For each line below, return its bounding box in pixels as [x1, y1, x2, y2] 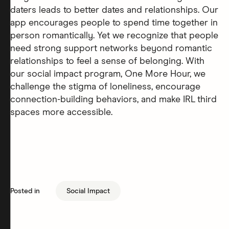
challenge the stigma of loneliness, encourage [10, 82, 200, 91]
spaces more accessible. [10, 107, 112, 117]
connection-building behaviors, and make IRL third [10, 95, 217, 104]
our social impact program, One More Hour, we [10, 69, 205, 79]
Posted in [10, 187, 40, 195]
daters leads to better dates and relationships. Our [10, 5, 218, 15]
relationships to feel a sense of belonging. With [10, 56, 204, 66]
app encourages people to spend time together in [10, 18, 218, 28]
